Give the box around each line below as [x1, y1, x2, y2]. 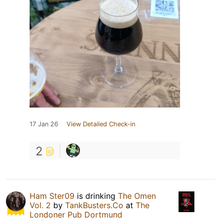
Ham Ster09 [30, 190, 74, 201]
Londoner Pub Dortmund [30, 209, 122, 220]
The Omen [118, 190, 156, 201]
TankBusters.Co [65, 200, 123, 210]
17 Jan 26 [30, 120, 58, 128]
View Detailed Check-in [67, 120, 135, 128]
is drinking [74, 190, 118, 201]
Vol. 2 [30, 200, 51, 210]
